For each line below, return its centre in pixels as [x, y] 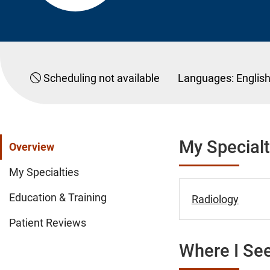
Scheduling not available [100, 78]
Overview [32, 147]
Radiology [215, 199]
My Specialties [44, 172]
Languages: [206, 78]
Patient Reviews [48, 223]
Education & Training [58, 197]
